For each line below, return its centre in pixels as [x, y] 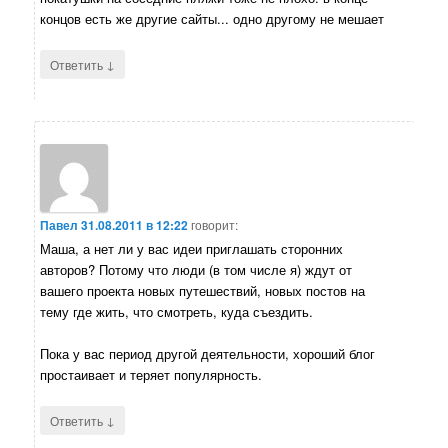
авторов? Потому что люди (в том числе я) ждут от [196, 269]
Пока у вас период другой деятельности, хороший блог [208, 353]
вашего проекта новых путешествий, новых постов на [203, 290]
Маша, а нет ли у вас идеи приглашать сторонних [192, 248]
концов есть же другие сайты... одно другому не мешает [212, 19]
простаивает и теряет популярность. [151, 374]
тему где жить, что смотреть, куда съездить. [177, 311]
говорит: [215, 224]
